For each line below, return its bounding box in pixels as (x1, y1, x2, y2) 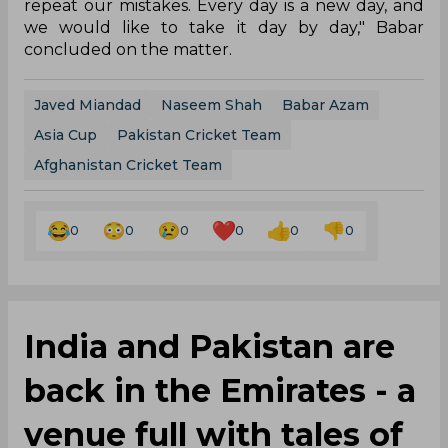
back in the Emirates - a (24, 370, 416, 410)
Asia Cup (34, 125, 97, 144)
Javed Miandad (34, 95, 141, 114)
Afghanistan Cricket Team (34, 155, 222, 174)
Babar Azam (282, 95, 369, 114)
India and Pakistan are (24, 326, 395, 366)
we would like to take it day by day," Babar (24, 17, 424, 37)
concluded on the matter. (24, 39, 232, 59)
